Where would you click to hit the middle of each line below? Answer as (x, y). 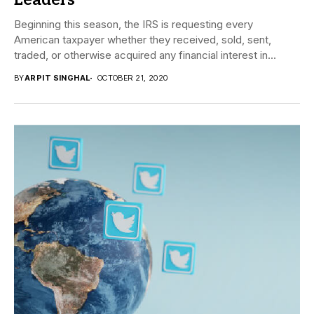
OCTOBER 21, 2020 (132, 78)
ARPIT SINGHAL (57, 78)
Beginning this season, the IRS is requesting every (134, 25)
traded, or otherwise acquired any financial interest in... (145, 55)
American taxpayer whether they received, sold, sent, (143, 40)
